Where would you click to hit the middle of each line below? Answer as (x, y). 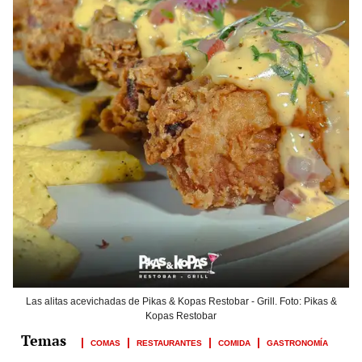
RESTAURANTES (169, 342)
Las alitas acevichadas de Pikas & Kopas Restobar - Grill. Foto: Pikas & (181, 302)
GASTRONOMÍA (297, 342)
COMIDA (234, 342)
